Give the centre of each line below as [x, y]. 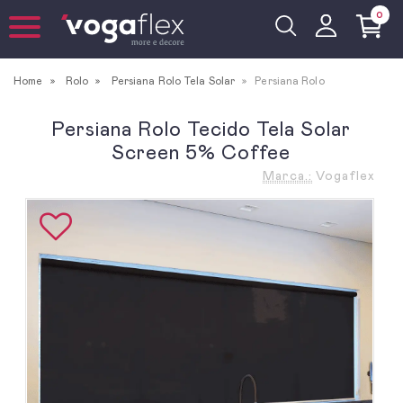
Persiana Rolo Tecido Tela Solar [201, 130]
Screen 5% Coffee [201, 154]
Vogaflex [345, 176]
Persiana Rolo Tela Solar [173, 81]
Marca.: [287, 176]
